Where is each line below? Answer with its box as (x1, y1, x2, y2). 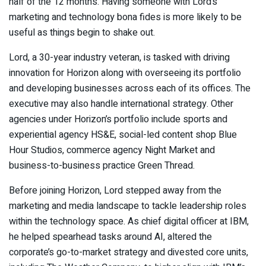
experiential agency (9, 128, 91, 142)
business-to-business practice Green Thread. (9, 159, 199, 173)
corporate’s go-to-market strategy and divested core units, (9, 245, 248, 260)
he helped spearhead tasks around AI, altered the (9, 230, 212, 245)
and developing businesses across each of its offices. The (9, 81, 251, 96)
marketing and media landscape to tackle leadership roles (9, 199, 246, 214)
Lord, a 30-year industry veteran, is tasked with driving (9, 50, 230, 65)
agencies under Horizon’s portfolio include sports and (9, 112, 227, 127)
